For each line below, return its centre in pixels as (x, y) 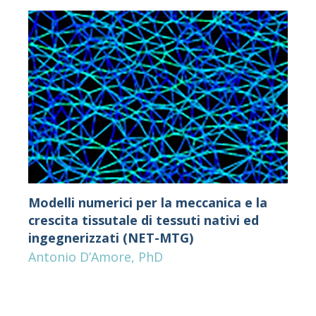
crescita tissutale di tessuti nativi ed (143, 220)
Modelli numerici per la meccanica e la (147, 203)
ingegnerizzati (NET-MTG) (110, 238)
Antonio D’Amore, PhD (95, 257)
